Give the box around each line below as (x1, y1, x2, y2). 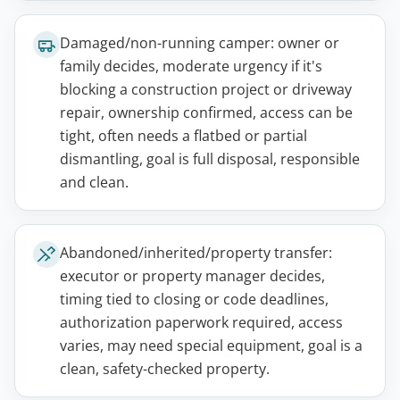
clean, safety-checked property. (60, 359, 270, 379)
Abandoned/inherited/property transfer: (60, 243, 332, 263)
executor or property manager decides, (60, 266, 325, 287)
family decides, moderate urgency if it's (60, 56, 322, 77)
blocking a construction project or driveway (60, 79, 352, 100)
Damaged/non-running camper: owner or (60, 33, 339, 54)
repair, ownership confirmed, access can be (60, 103, 353, 123)
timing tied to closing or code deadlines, (60, 289, 329, 310)
